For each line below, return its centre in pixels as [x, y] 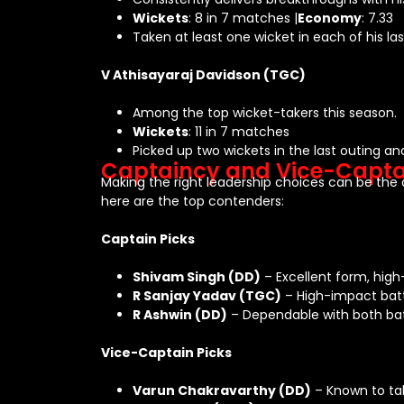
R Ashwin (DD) [180, 315]
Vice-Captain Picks [166, 353]
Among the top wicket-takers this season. [265, 113]
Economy [330, 18]
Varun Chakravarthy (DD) [222, 390]
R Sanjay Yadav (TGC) [207, 296]
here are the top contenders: [193, 201]
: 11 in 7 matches [239, 132]
